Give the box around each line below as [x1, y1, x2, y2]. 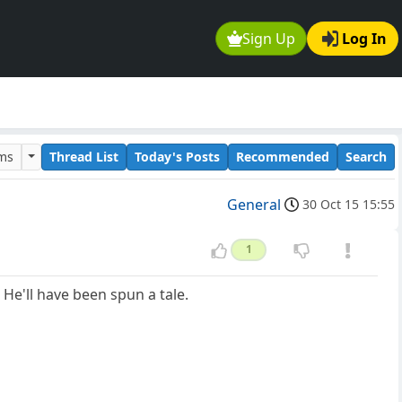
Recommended [236, 147, 329, 165]
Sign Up [242, 29, 296, 49]
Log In [342, 29, 387, 49]
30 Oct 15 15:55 [302, 196, 395, 214]
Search [345, 147, 387, 165]
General [227, 195, 281, 215]
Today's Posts [135, 147, 220, 165]
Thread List [49, 147, 118, 165]
